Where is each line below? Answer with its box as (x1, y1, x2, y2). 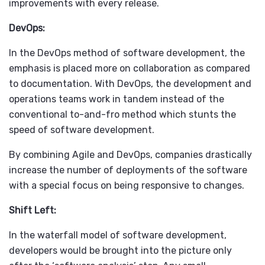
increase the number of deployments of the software (9, 164, 247, 176)
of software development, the (108, 47, 245, 59)
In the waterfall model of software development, (9, 230, 227, 241)
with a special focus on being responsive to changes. (9, 180, 244, 192)
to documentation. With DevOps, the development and (9, 78, 251, 90)
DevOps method (37, 47, 108, 59)
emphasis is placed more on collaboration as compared (9, 63, 250, 75)
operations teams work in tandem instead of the (9, 93, 224, 105)
